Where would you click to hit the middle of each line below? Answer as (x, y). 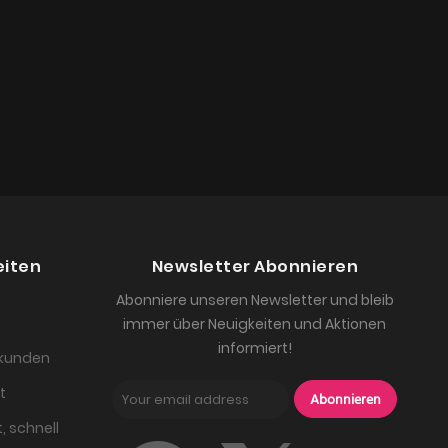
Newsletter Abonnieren (255, 267)
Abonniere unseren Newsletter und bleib (254, 300)
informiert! (254, 348)
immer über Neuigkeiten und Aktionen (255, 324)
